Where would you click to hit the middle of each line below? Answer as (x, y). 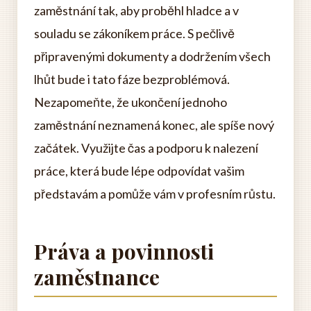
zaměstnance (97, 277)
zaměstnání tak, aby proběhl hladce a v (136, 10)
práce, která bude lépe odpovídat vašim (139, 171)
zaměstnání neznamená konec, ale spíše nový (154, 125)
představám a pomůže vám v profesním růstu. (155, 194)
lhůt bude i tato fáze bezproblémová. (132, 79)
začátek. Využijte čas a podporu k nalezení (146, 148)
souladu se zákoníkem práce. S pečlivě (134, 33)
